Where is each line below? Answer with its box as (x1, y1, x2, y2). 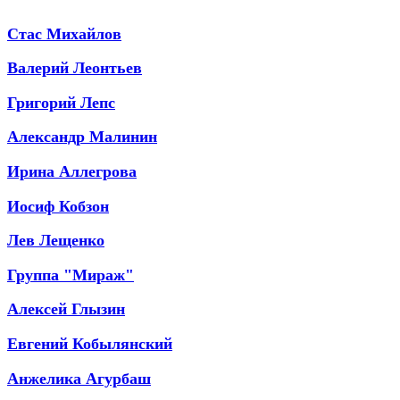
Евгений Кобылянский (7, 334, 172, 353)
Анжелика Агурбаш (7, 369, 151, 387)
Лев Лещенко (7, 231, 104, 250)
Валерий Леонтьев (7, 59, 142, 78)
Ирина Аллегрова (7, 162, 137, 180)
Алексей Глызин (7, 300, 125, 319)
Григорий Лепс (7, 93, 115, 112)
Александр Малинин (7, 128, 157, 146)
